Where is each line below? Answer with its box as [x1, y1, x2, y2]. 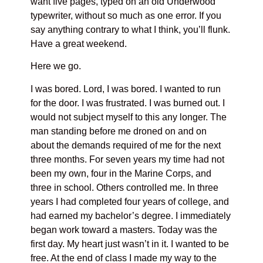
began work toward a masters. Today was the [31, 224, 218, 235]
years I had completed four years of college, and [31, 196, 230, 207]
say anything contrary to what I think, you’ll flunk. [31, 24, 231, 35]
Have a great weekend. [31, 38, 127, 49]
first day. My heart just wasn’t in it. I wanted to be [31, 238, 230, 249]
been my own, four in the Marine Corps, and [31, 168, 212, 178]
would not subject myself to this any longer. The [31, 112, 227, 122]
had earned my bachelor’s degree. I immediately [31, 210, 231, 221]
